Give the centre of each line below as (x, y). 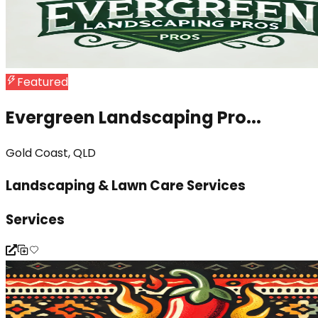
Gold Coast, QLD (51, 153)
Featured (43, 82)
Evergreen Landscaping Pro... (133, 118)
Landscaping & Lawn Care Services (126, 185)
